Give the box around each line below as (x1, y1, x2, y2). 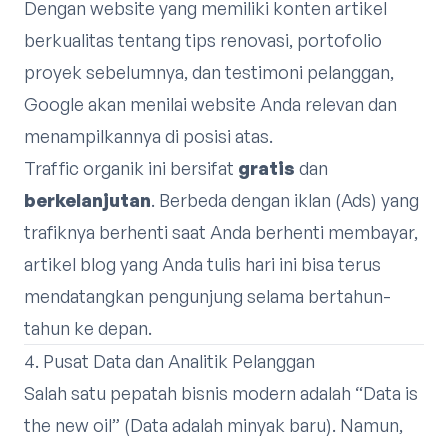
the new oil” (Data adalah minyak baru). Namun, (24, 414, 403, 436)
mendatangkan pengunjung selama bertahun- (24, 285, 391, 307)
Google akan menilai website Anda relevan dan (24, 93, 397, 115)
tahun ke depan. (24, 317, 152, 339)
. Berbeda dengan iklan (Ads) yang (151, 189, 419, 211)
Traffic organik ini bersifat (24, 157, 238, 179)
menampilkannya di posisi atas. (24, 125, 273, 147)
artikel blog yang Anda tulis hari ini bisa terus (24, 253, 381, 275)
